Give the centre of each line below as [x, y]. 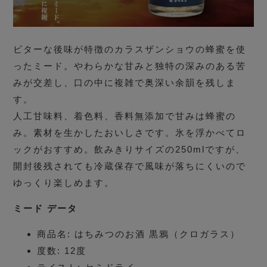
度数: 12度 [62, 251]
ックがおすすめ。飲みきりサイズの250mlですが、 [130, 150]
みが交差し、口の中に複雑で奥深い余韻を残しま [125, 83]
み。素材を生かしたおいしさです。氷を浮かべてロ [130, 133]
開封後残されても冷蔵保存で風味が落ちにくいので [130, 166]
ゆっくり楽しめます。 [64, 183]
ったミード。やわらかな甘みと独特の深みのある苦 [130, 66]
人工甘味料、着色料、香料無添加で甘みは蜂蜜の [125, 116]
